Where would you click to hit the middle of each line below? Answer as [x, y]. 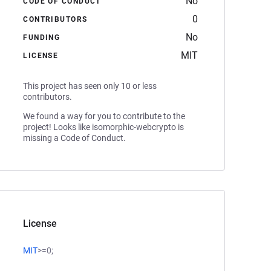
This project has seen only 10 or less [90, 86]
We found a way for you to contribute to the [104, 116]
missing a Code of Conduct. [75, 138]
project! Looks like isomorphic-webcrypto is [104, 127]
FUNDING [42, 38]
